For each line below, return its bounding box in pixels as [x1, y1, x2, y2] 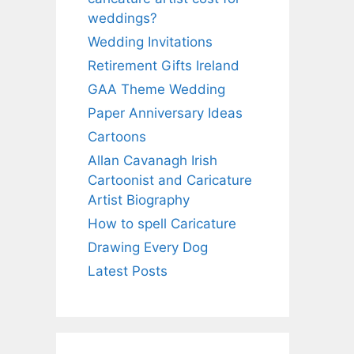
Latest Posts [88, 262, 168, 279]
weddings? [88, 9, 157, 26]
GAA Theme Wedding [88, 81, 225, 97]
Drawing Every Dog [88, 239, 208, 255]
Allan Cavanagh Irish [88, 152, 217, 168]
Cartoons [88, 128, 146, 145]
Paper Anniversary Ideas [88, 104, 243, 121]
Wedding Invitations [88, 33, 213, 50]
